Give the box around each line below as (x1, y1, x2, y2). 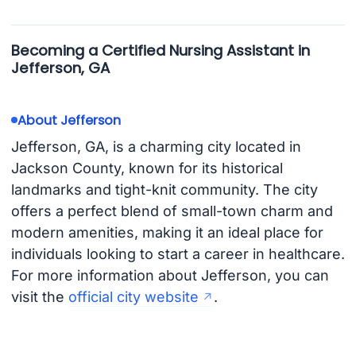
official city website (68, 288, 199, 306)
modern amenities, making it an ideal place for (10, 224, 323, 242)
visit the (10, 288, 68, 306)
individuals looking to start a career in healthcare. (10, 246, 345, 263)
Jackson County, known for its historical (10, 160, 283, 177)
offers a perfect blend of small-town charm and (10, 203, 333, 220)
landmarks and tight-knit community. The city (10, 181, 318, 199)
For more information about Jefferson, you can (10, 267, 329, 284)
